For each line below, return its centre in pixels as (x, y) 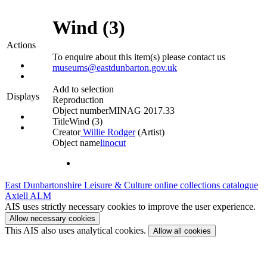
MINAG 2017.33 (142, 110)
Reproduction (78, 100)
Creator (66, 132)
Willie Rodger (108, 132)
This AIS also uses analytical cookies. (77, 230)
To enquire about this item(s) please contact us (139, 57)
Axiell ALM (28, 196)
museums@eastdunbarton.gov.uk (115, 67)
